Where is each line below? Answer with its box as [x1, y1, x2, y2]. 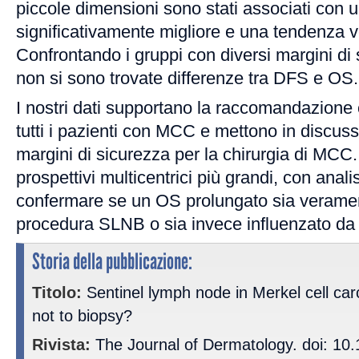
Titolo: [32, 283, 82, 301]
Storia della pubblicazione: [32, 248, 192, 276]
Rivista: [32, 336, 91, 354]
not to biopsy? [32, 306, 132, 325]
